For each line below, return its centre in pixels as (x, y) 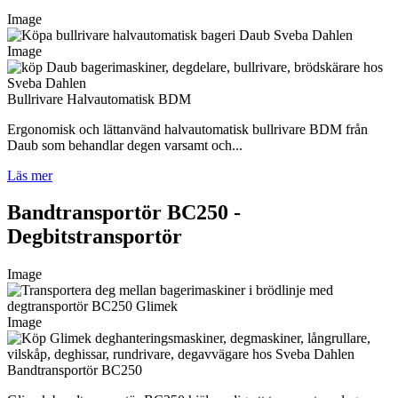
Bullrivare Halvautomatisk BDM (99, 99)
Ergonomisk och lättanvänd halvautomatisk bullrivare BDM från (187, 129)
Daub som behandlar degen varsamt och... (125, 145)
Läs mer (30, 175)
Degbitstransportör (95, 237)
